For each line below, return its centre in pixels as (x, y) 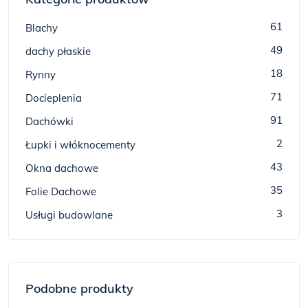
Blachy (42, 28)
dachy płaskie (58, 51)
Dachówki (49, 121)
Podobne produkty (79, 288)
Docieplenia (54, 98)
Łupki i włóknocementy (80, 145)
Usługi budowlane (69, 215)
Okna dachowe (62, 168)
